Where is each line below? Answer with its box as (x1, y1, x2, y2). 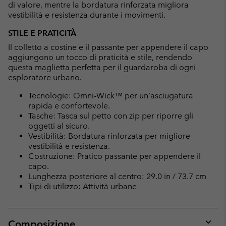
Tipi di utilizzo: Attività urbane (28, 182, 137, 192)
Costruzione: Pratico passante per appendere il (28, 151, 201, 161)
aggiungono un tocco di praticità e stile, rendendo (8, 52, 192, 63)
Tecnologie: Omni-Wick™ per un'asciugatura (28, 91, 193, 101)
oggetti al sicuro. (28, 121, 90, 131)
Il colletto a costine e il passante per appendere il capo (8, 42, 208, 52)
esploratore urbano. (8, 73, 82, 83)
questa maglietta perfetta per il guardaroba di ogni (8, 63, 196, 73)
